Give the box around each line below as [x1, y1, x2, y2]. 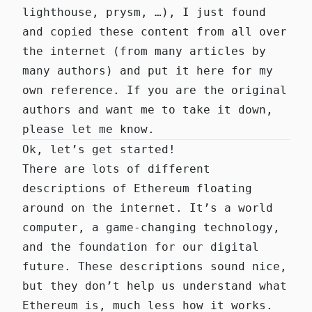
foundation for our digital [78, 240, 259, 253]
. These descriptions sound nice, [64, 259, 287, 273]
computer [22, 220, 78, 234]
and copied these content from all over [22, 24, 287, 38]
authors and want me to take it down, [22, 102, 273, 116]
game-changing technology [106, 220, 273, 234]
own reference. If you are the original [22, 83, 287, 97]
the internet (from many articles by [22, 44, 266, 58]
